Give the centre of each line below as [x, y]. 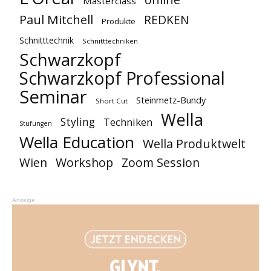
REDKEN [166, 20]
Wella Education [77, 142]
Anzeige [24, 200]
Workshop [84, 162]
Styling [78, 121]
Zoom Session [161, 162]
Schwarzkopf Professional [122, 78]
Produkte [119, 21]
